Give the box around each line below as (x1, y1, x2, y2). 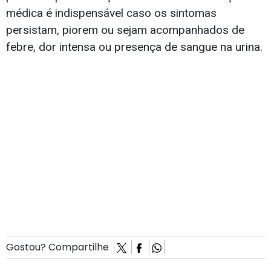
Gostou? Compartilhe (6, 240, 114, 255)
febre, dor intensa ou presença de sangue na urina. (6, 40, 263, 54)
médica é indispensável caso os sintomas (6, 6, 217, 21)
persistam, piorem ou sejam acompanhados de (6, 23, 244, 38)
